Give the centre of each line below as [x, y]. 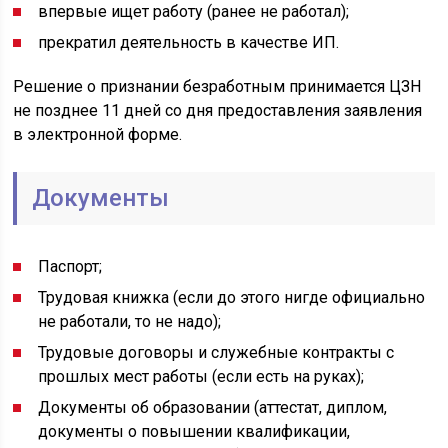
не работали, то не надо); [130, 321]
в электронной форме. [98, 134]
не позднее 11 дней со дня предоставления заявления [218, 110]
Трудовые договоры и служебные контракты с [216, 352]
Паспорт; [70, 266]
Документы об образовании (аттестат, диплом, [213, 407]
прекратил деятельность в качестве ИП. [189, 42]
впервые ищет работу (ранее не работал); [194, 11]
